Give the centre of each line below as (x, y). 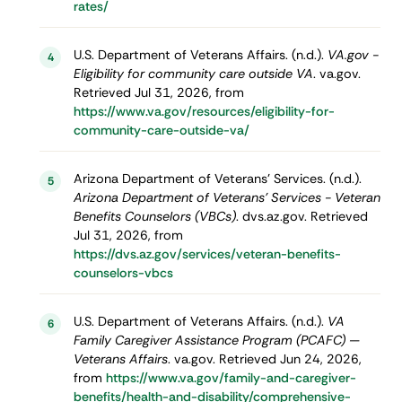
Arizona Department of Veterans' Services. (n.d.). (217, 179)
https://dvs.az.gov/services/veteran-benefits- (207, 254)
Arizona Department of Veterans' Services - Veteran (227, 198)
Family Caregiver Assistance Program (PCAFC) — (216, 341)
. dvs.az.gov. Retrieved (301, 217)
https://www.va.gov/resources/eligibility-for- (204, 112)
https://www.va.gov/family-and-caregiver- (231, 378)
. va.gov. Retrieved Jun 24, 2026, (264, 359)
